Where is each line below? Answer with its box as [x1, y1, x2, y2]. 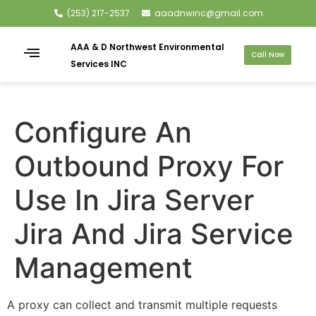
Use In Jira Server [14, 183, 254, 217]
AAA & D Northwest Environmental [70, 41, 224, 53]
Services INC [70, 58, 127, 70]
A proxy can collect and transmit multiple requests [7, 298, 277, 312]
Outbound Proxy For [14, 149, 284, 183]
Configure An [14, 115, 192, 150]
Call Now [250, 49, 284, 60]
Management [14, 250, 193, 285]
